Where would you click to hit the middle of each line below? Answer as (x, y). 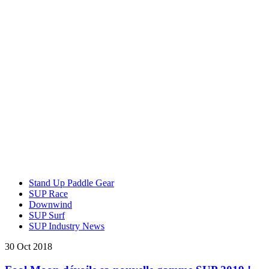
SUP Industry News (67, 226)
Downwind (50, 204)
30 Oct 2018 (29, 246)
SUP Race (48, 193)
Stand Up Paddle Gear (71, 183)
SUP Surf (47, 215)
